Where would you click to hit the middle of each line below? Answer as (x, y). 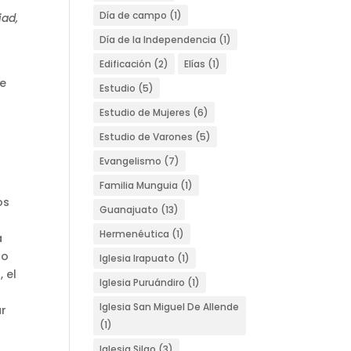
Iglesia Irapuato (138, 258)
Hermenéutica (135, 234)
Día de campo (134, 15)
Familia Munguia (139, 185)
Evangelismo (131, 161)
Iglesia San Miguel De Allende (170, 307)
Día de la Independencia (158, 40)
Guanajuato (129, 210)
